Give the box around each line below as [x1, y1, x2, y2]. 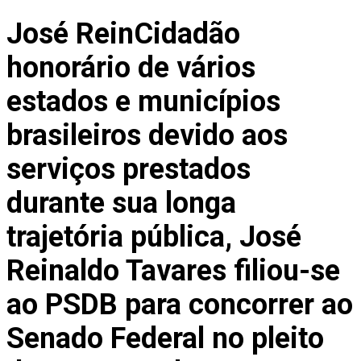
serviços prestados [6, 152, 251, 187]
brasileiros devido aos [6, 118, 288, 153]
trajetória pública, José [6, 220, 301, 255]
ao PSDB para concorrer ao [6, 288, 353, 322]
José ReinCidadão [6, 17, 240, 52]
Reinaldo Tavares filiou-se [6, 254, 340, 288]
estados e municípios [6, 85, 280, 119]
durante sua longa [6, 186, 236, 221]
